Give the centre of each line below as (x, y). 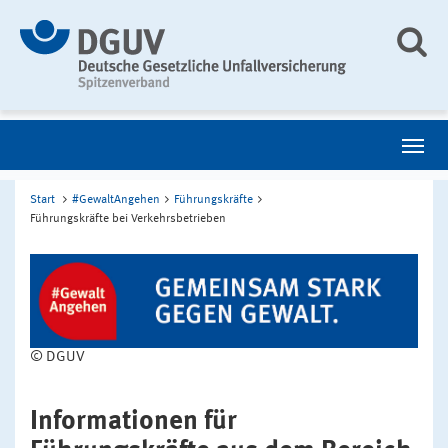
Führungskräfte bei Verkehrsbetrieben (128, 219)
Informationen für (133, 422)
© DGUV (57, 358)
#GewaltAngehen (116, 200)
